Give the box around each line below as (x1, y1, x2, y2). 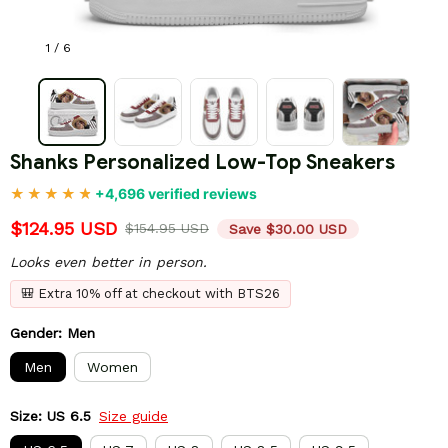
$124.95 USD (10, 218, 117, 240)
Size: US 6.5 (10, 408, 91, 425)
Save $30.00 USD (229, 220, 347, 237)
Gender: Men (10, 325, 95, 342)
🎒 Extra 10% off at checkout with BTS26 (21, 286, 280, 302)
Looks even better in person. (10, 254, 207, 271)
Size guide (99, 408, 168, 425)
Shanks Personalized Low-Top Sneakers (10, 150, 395, 176)
